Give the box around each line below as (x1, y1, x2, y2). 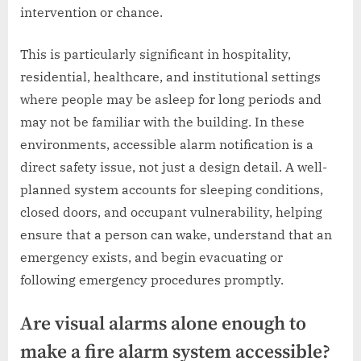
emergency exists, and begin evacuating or (20, 248, 283, 265)
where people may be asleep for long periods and (20, 90, 322, 107)
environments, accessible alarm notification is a (20, 135, 313, 152)
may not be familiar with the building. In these (20, 113, 305, 130)
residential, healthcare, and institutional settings (20, 68, 321, 85)
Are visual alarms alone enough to (20, 312, 306, 336)
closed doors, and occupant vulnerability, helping (20, 203, 322, 220)
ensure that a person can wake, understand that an (20, 226, 332, 243)
